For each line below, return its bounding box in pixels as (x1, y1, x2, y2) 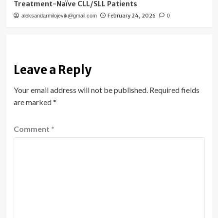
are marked (13, 97, 53, 107)
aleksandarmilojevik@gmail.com (21, 13, 97, 18)
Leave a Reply (13, 62, 91, 77)
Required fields (149, 85, 200, 94)
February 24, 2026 (107, 12, 156, 19)
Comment (13, 124, 51, 133)
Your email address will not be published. (13, 85, 148, 94)
